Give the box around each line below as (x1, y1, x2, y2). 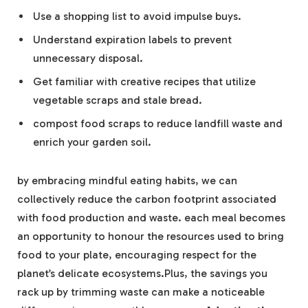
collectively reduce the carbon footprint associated (17, 192, 276, 206)
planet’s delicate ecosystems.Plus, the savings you (17, 267, 267, 280)
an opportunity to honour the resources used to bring (17, 230, 284, 243)
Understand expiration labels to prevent (33, 33, 232, 47)
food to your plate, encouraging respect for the (17, 248, 256, 262)
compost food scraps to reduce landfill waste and (33, 117, 283, 131)
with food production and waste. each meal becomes (17, 211, 285, 225)
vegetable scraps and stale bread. (33, 93, 202, 107)
